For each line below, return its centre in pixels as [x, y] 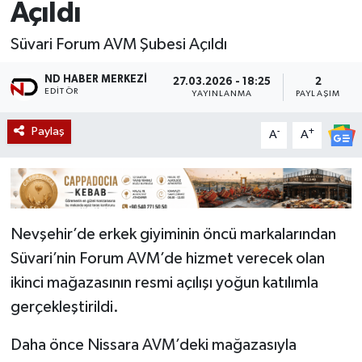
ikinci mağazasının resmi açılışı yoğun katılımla [164, 283]
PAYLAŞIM [318, 93]
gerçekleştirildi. [64, 307]
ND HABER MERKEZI [96, 80]
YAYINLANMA [222, 93]
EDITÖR [61, 92]
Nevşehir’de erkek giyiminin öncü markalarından [173, 235]
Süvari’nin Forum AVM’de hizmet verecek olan [167, 259]
